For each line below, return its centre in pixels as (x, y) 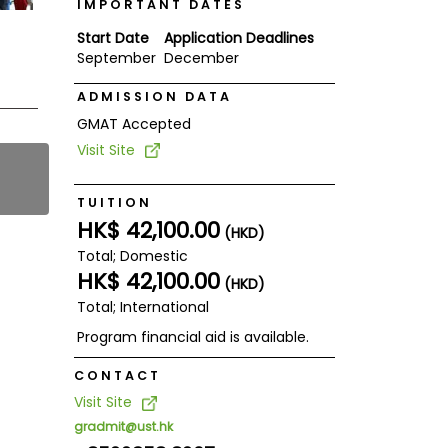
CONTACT (117, 375)
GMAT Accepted (133, 123)
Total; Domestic (132, 255)
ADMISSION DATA (154, 96)
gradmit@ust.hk (123, 427)
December (201, 57)
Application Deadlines (238, 37)
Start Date (112, 37)
